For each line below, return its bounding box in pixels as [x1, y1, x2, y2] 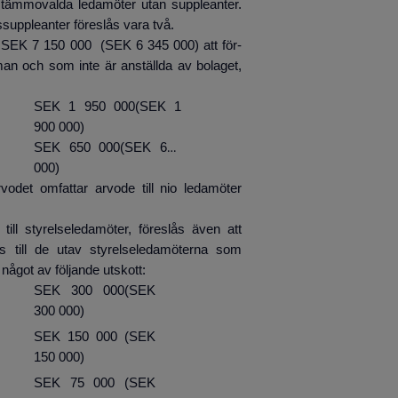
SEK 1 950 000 [34, 99, 135, 115]
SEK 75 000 [34, 376, 124, 391]
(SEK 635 [120, 140, 182, 155]
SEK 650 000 [34, 140, 121, 155]
